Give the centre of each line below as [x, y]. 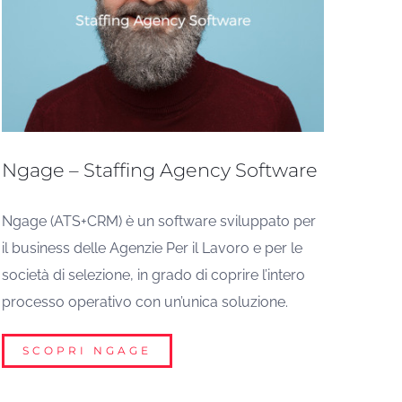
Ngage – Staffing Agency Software [160, 170]
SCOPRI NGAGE [87, 350]
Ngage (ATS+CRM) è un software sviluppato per [159, 221]
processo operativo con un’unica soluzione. [145, 301]
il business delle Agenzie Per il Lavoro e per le [153, 248]
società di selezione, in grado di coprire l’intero [154, 275]
